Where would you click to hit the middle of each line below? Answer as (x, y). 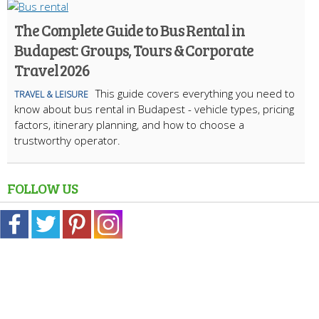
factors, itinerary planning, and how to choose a (129, 124)
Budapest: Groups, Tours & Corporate (134, 49)
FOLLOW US (42, 188)
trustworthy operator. (67, 140)
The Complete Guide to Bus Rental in (130, 30)
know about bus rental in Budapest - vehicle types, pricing (154, 109)
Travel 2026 (52, 69)
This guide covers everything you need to (195, 93)
